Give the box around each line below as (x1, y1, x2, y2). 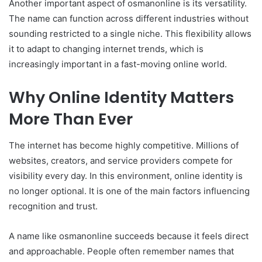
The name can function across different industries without (9, 13, 249, 25)
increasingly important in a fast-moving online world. (9, 58, 227, 70)
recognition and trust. (9, 200, 98, 212)
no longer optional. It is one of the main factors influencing (9, 185, 250, 196)
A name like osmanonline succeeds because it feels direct (9, 230, 249, 242)
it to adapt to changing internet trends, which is (9, 43, 204, 55)
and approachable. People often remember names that (9, 245, 234, 257)
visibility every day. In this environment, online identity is (9, 170, 243, 181)
